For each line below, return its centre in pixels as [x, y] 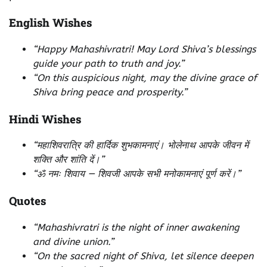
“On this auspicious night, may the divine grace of [145, 77]
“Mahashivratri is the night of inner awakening [136, 227]
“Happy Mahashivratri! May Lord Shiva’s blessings [144, 49]
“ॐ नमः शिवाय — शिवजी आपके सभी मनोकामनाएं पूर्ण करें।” [137, 174]
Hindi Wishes [45, 119]
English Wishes [50, 23]
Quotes [27, 201]
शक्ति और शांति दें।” [69, 160]
